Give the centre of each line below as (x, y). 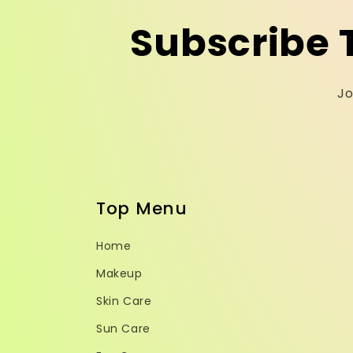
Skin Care (124, 301)
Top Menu (142, 209)
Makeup (119, 274)
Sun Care (123, 329)
